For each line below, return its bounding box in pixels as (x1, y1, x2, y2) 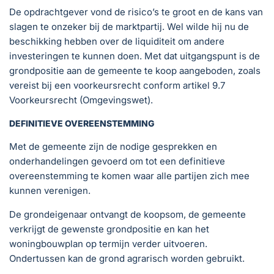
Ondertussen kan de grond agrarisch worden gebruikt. (9, 253, 245, 264)
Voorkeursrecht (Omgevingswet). (9, 94, 153, 106)
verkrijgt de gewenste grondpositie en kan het (9, 223, 209, 235)
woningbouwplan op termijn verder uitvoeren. (9, 238, 207, 250)
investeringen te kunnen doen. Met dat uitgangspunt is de (9, 50, 260, 62)
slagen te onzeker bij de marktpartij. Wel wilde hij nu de (9, 21, 249, 32)
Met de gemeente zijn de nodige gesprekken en (9, 141, 217, 152)
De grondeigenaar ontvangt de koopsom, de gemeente (9, 209, 246, 220)
